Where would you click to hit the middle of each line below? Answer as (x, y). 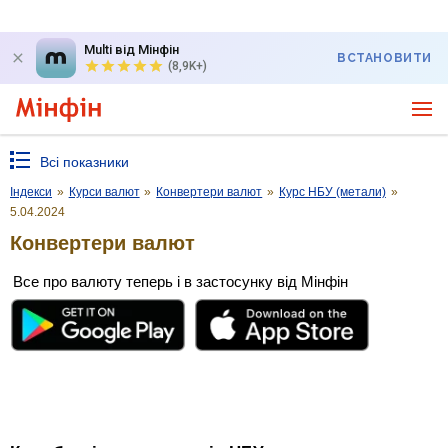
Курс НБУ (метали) (332, 192)
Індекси (31, 192)
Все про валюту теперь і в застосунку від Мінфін (180, 281)
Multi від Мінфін (131, 49)
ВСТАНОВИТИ (384, 58)
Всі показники (84, 162)
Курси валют (104, 192)
